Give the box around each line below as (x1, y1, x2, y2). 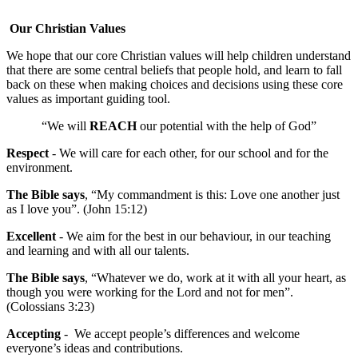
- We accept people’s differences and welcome (61, 327, 300, 341)
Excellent (6, 229, 56, 244)
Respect (6, 146, 49, 161)
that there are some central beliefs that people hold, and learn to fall (6, 63, 342, 78)
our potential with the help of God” (137, 119, 316, 133)
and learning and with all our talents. (6, 244, 189, 258)
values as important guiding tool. (6, 92, 170, 106)
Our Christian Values (10, 22, 125, 36)
